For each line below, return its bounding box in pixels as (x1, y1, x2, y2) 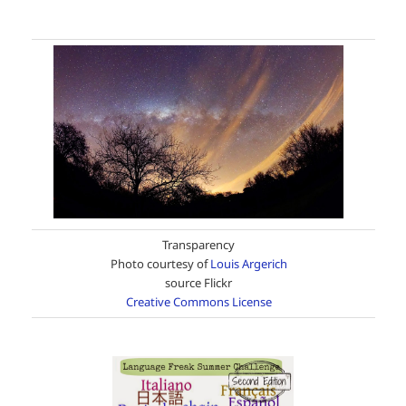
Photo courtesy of (110, 256, 210, 273)
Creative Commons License (125, 294, 272, 311)
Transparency (162, 237, 235, 254)
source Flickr (165, 275, 232, 292)
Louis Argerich (209, 256, 287, 273)
